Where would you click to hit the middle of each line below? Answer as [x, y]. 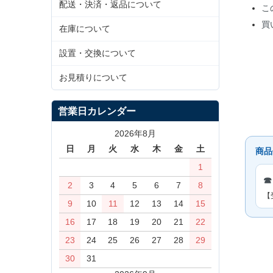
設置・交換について [97, 53]
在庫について [85, 28]
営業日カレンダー [97, 111]
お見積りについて [93, 77]
